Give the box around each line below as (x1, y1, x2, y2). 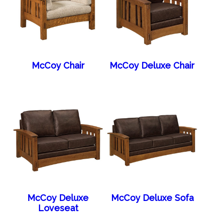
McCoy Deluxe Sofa (110, 192, 194, 203)
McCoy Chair (31, 60, 85, 71)
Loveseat (37, 202, 78, 213)
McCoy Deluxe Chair (109, 60, 195, 71)
